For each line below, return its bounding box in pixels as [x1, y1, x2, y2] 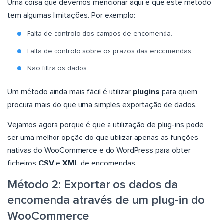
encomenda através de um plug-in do [7, 194, 205, 207]
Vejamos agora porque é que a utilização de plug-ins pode [7, 121, 204, 129]
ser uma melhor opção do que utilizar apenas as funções [7, 134, 198, 142]
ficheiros [7, 159, 38, 167]
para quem [162, 88, 197, 96]
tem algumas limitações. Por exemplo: [7, 11, 135, 20]
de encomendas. [81, 159, 137, 167]
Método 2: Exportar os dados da [7, 179, 178, 191]
